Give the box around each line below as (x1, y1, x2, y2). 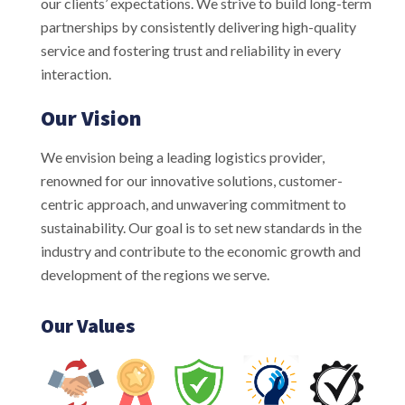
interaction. (41, 64, 111, 82)
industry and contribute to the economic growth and (41, 241, 361, 259)
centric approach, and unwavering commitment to (41, 194, 346, 212)
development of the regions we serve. (41, 265, 269, 283)
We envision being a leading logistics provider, (41, 147, 325, 165)
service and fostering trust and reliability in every (41, 41, 341, 59)
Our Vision (41, 103, 142, 132)
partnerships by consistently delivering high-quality (41, 17, 356, 35)
